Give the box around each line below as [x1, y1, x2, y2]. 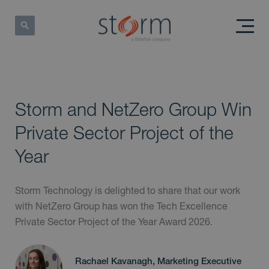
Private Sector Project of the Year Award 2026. [15, 216, 213, 228]
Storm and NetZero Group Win [15, 98, 252, 120]
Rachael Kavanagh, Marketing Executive [75, 255, 241, 266]
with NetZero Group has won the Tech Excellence [15, 200, 228, 212]
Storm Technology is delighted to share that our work [15, 184, 240, 196]
